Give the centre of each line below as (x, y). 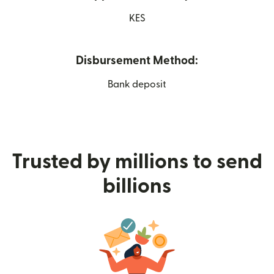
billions (137, 186)
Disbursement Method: (137, 61)
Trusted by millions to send (137, 162)
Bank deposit (137, 84)
